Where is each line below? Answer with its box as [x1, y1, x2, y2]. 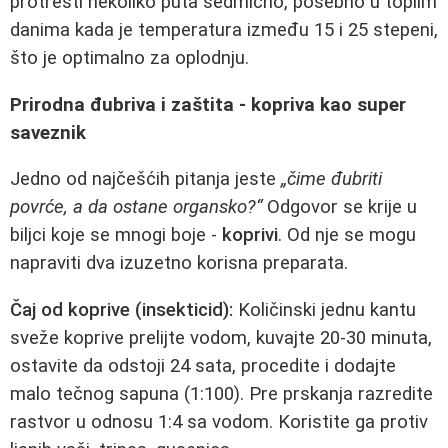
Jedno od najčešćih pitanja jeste [10, 168, 281, 191]
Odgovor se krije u [262, 196, 417, 219]
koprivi [222, 224, 278, 247]
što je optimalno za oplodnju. [10, 47, 249, 70]
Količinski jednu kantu [233, 299, 416, 322]
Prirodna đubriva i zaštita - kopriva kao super [10, 93, 406, 116]
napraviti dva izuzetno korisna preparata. [10, 252, 348, 275]
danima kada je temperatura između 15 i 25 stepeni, [10, 19, 438, 42]
